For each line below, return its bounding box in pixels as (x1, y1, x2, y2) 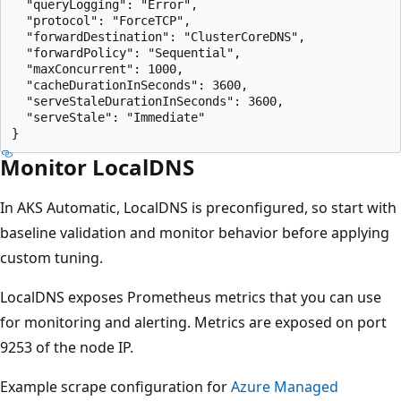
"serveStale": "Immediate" (12, 109, 205, 124)
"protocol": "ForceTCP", (12, 13, 191, 28)
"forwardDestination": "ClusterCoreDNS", (12, 29, 305, 44)
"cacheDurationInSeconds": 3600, (12, 77, 248, 92)
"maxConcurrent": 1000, (12, 61, 183, 76)
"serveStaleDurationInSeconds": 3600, (12, 93, 284, 108)
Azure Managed (231, 376, 338, 397)
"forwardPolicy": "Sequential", (12, 45, 241, 60)
